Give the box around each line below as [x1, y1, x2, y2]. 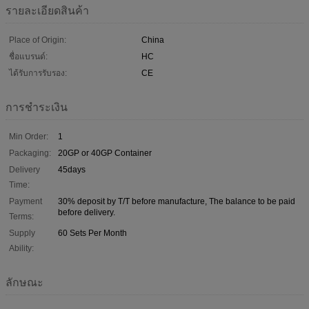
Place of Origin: [9, 34, 66, 45]
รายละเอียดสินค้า [6, 4, 89, 17]
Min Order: [9, 131, 48, 141]
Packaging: [9, 148, 51, 158]
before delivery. [58, 207, 115, 217]
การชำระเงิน [6, 101, 68, 113]
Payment [9, 196, 42, 206]
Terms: [9, 211, 34, 221]
